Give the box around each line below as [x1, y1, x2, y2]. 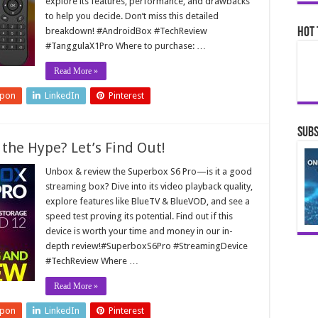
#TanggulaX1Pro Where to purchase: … [45, 40, 206, 51]
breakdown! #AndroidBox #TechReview [45, 26, 207, 36]
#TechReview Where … [45, 256, 138, 266]
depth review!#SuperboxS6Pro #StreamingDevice [45, 241, 248, 251]
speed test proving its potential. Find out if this [45, 211, 233, 221]
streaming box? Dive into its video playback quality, [45, 181, 253, 192]
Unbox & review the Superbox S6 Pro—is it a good [45, 166, 252, 177]
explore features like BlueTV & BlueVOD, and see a [45, 196, 250, 207]
